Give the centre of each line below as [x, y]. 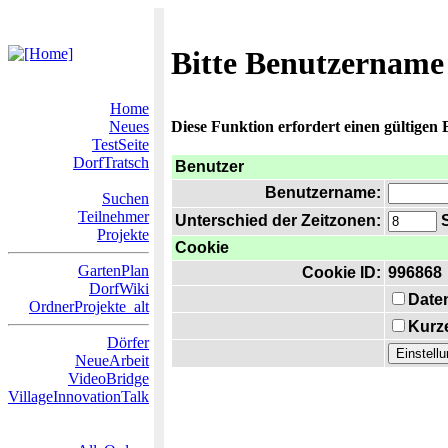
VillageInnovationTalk [78, 396]
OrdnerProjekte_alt [89, 306]
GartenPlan [113, 270]
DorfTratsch [111, 162]
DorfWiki [119, 288]
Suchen [125, 198]
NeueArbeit [112, 360]
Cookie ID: [341, 272]
